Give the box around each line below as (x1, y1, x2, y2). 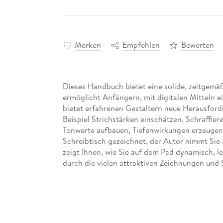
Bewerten (181, 39, 214, 50)
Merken (74, 39, 101, 50)
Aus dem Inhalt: (62, 178, 117, 190)
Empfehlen (122, 39, 160, 50)
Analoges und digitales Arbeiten (72, 199, 183, 211)
